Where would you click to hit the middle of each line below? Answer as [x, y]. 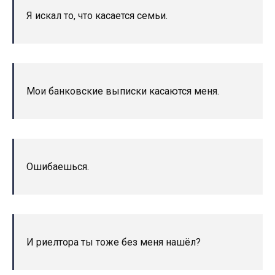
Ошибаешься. [58, 167]
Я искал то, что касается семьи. [97, 16]
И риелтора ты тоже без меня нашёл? [114, 242]
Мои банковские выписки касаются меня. [123, 91]
